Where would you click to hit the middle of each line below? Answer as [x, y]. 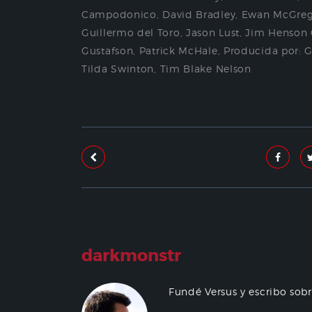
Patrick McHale [178, 50]
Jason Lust [213, 32]
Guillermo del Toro [131, 32]
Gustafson [108, 50]
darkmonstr [131, 256]
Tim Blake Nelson [205, 69]
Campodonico [119, 14]
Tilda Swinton [118, 69]
